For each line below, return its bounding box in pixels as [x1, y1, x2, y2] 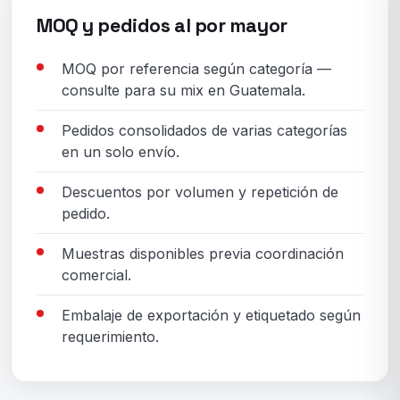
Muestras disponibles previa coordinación [62, 245, 344, 263]
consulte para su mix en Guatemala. [62, 81, 305, 100]
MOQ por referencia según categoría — [62, 60, 331, 79]
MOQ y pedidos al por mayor [37, 13, 287, 38]
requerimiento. [62, 328, 159, 346]
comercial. [62, 266, 131, 285]
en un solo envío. [62, 143, 179, 162]
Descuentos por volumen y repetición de [62, 183, 338, 202]
